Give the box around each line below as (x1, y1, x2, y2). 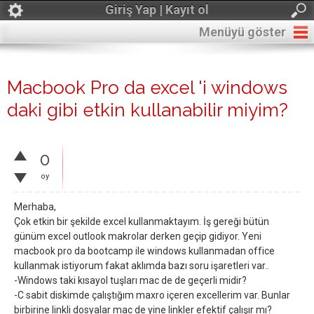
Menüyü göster (199, 25, 286, 39)
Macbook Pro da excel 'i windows (7, 77, 287, 98)
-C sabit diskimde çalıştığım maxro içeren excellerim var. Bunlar (14, 289, 290, 301)
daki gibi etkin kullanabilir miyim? (7, 100, 288, 121)
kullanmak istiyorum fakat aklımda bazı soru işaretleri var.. (14, 260, 269, 271)
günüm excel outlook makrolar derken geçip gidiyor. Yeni (14, 231, 261, 242)
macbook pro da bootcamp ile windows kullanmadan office (14, 245, 275, 257)
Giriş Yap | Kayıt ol (105, 2, 209, 17)
